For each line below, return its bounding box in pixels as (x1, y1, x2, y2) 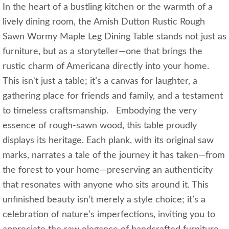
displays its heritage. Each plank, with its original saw (3, 136, 214, 146)
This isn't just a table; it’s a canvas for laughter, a (3, 77, 197, 86)
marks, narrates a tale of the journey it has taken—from (3, 151, 225, 161)
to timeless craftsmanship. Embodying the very (3, 106, 197, 116)
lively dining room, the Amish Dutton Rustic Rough (3, 17, 205, 27)
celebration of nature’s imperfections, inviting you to (3, 210, 215, 220)
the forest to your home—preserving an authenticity (3, 166, 213, 175)
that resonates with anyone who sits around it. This (3, 180, 209, 190)
